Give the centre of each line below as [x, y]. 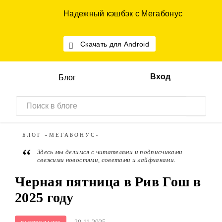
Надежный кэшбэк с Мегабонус [123, 14]
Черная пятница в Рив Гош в [108, 182]
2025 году [44, 197]
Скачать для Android [115, 44]
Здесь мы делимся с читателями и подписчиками [110, 152]
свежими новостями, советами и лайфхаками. [107, 160]
